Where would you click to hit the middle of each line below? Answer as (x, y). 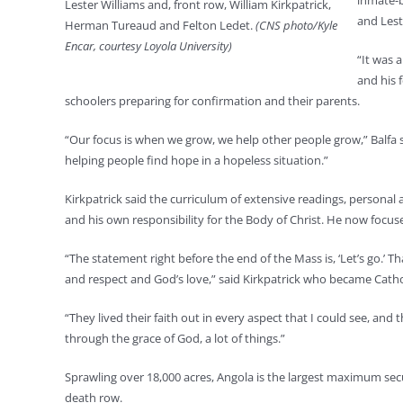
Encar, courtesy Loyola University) (148, 46)
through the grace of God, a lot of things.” (175, 338)
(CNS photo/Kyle (296, 25)
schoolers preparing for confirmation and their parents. (212, 101)
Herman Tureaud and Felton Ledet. (160, 25)
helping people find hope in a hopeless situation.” (197, 160)
